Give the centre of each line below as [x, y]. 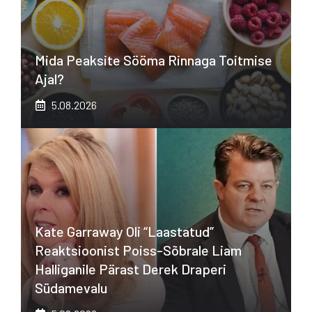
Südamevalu [71, 288]
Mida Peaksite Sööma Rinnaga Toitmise [154, 60]
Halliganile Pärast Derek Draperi [131, 269]
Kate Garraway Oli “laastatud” [124, 232]
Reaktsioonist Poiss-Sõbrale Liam [138, 250]
